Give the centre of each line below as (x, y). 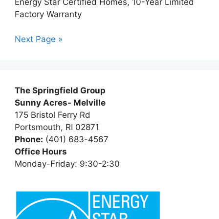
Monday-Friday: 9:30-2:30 (67, 164)
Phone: (29, 139)
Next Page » (39, 39)
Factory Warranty (48, 14)
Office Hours (41, 151)
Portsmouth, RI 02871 (57, 127)
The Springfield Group (60, 90)
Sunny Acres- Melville (60, 102)
